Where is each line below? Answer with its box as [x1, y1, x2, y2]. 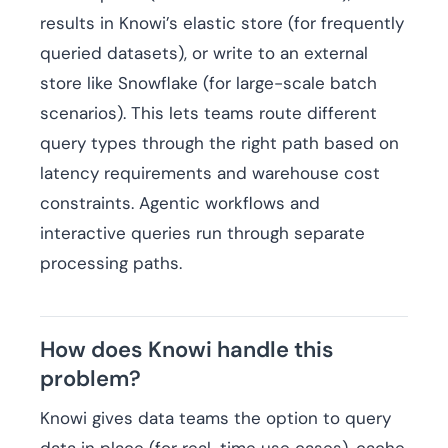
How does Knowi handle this [40, 335, 334, 365]
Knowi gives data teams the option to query [40, 407, 391, 430]
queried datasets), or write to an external [40, 42, 368, 65]
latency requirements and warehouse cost [40, 162, 380, 185]
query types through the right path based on [40, 132, 399, 155]
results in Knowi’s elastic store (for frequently [40, 12, 404, 35]
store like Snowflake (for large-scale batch [40, 72, 377, 95]
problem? [40, 364, 141, 394]
